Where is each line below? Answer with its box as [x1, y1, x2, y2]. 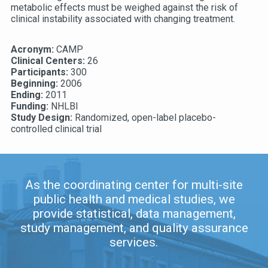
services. [109, 235, 159, 250]
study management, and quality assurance [20, 221, 248, 236]
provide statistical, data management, [32, 206, 236, 221]
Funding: [10, 100, 51, 112]
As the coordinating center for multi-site [25, 178, 243, 193]
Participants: [10, 66, 71, 78]
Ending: [10, 89, 45, 101]
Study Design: [10, 112, 75, 124]
